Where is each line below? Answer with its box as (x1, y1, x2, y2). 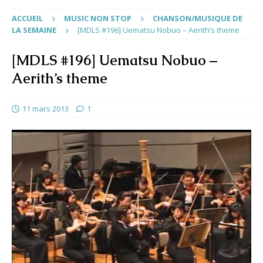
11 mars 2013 (22, 103, 69, 114)
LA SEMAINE (12, 25, 56, 36)
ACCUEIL (12, 13, 43, 24)
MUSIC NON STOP (64, 13, 131, 24)
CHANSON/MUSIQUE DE (153, 13, 242, 24)
